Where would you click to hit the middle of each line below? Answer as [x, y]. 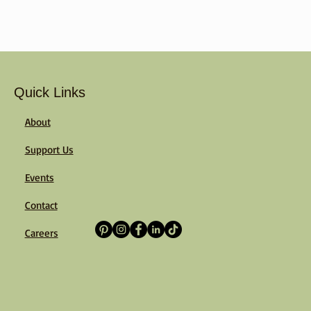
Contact [41, 205]
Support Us [49, 150]
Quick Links [49, 93]
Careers [41, 233]
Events [39, 178]
